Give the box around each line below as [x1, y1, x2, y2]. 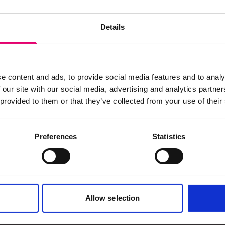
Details [100, 22, 125, 31]
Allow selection [85, 193, 140, 202]
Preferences [34, 132, 77, 141]
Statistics [152, 132, 185, 141]
